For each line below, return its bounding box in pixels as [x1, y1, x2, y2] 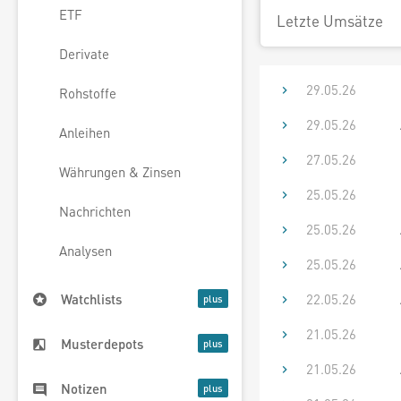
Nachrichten [59, 202, 131, 221]
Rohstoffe [59, 84, 116, 103]
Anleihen [59, 124, 110, 142]
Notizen [61, 380, 107, 398]
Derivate [59, 45, 109, 64]
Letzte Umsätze [277, 11, 383, 30]
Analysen [59, 242, 112, 260]
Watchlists [61, 290, 122, 309]
